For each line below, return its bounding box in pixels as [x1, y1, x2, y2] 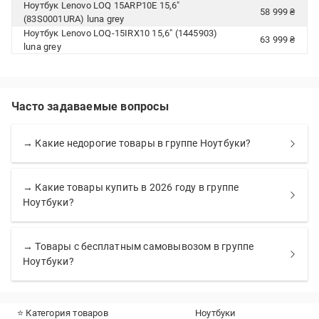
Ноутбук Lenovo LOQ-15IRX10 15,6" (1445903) [23, 28, 218, 38]
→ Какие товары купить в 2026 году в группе [23, 182, 239, 193]
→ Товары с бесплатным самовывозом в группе [23, 241, 254, 252]
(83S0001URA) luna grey [23, 14, 125, 24]
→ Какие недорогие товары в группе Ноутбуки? [23, 137, 251, 149]
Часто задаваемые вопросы [11, 100, 169, 113]
